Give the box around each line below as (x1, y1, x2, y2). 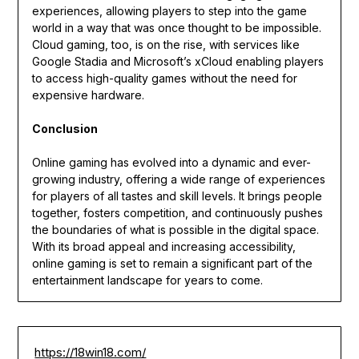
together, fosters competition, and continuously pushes (31, 206, 323, 220)
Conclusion (31, 122, 98, 136)
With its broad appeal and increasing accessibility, (31, 240, 296, 254)
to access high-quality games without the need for (31, 71, 297, 86)
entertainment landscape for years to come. (31, 273, 263, 288)
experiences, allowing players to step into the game (31, 4, 307, 18)
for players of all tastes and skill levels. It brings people (31, 189, 322, 204)
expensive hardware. (31, 88, 144, 103)
